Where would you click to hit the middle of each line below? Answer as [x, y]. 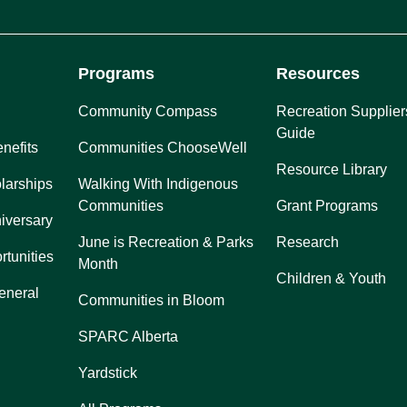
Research [308, 242]
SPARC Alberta [128, 336]
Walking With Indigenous [158, 184]
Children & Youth [332, 278]
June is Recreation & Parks [165, 242]
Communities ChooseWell [162, 147]
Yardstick [107, 372]
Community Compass [147, 111]
